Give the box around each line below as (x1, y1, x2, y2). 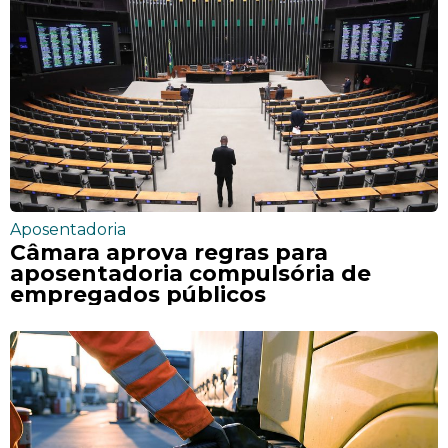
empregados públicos (10, 280, 266, 307)
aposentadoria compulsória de (10, 259, 371, 286)
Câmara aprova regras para (10, 238, 328, 265)
